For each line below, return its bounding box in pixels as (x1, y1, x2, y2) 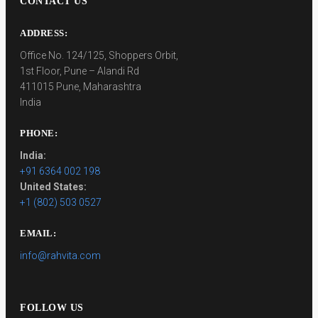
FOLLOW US (20, 302, 84, 313)
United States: (20, 180, 87, 192)
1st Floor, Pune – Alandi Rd (20, 65, 139, 77)
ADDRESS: (20, 27, 67, 38)
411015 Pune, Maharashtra (20, 80, 141, 92)
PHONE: (20, 127, 57, 138)
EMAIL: (20, 227, 56, 238)
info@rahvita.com (20, 249, 101, 261)
